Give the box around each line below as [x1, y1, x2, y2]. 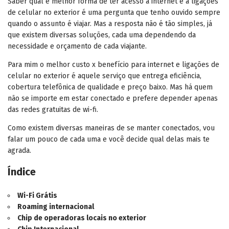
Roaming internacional [17, 202, 94, 211]
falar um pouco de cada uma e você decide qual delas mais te [8, 134, 210, 144]
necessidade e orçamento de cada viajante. [8, 41, 147, 51]
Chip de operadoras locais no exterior [17, 213, 146, 222]
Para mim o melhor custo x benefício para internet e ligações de [8, 60, 219, 69]
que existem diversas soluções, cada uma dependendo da [8, 30, 196, 39]
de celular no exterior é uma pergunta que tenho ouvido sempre [8, 8, 220, 17]
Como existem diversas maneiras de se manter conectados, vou [8, 123, 215, 132]
